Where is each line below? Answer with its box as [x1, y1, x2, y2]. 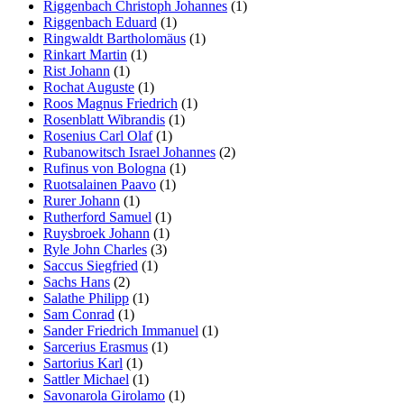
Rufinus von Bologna [43, 160, 166, 176]
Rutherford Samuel [43, 208, 151, 225]
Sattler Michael [43, 371, 129, 387]
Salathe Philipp [43, 289, 129, 306]
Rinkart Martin [43, 46, 127, 62]
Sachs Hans [43, 273, 110, 289]
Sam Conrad [43, 306, 115, 322]
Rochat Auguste [43, 78, 134, 95]
